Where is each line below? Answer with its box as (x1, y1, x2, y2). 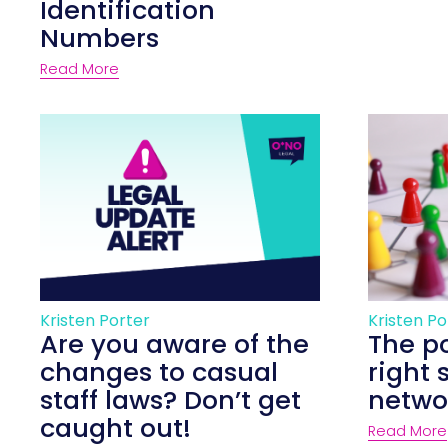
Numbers (40, 19, 160, 56)
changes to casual (40, 354, 279, 391)
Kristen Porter (40, 309, 151, 333)
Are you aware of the (40, 326, 310, 363)
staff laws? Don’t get (40, 382, 302, 419)
